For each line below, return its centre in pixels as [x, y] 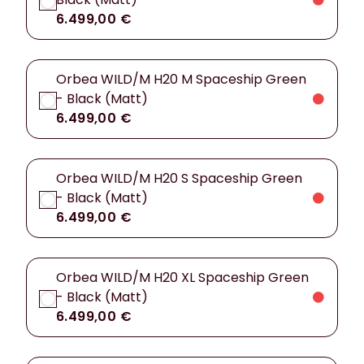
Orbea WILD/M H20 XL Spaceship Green [182, 278]
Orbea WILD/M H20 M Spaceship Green [181, 80]
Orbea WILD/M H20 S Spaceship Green [179, 179]
